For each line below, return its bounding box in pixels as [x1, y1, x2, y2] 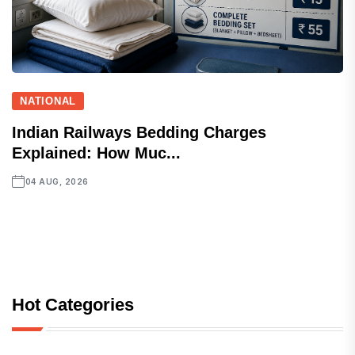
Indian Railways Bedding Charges [12, 124, 266, 142]
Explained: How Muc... [12, 144, 181, 162]
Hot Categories [12, 295, 134, 315]
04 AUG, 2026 [25, 177, 89, 187]
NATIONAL [20, 95, 77, 108]
